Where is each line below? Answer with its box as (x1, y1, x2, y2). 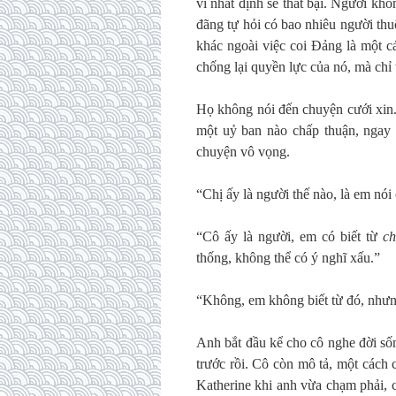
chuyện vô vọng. (196, 144, 290, 159)
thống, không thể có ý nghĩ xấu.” (196, 250, 380, 265)
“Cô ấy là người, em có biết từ (196, 229, 383, 244)
